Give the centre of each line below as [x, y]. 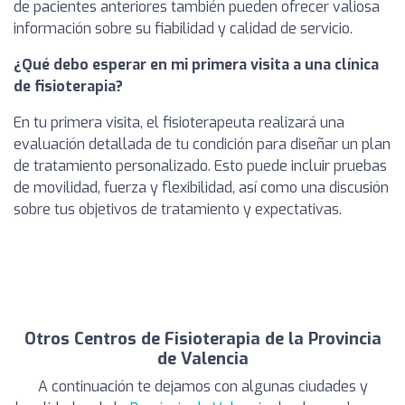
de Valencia [202, 359]
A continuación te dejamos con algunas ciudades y [202, 386]
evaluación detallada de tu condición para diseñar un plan [202, 144]
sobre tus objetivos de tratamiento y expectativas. [178, 209]
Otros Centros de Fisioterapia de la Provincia [202, 339]
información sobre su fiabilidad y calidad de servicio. [183, 28]
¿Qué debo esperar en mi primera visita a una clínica [196, 65]
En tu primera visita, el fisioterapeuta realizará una [179, 122]
